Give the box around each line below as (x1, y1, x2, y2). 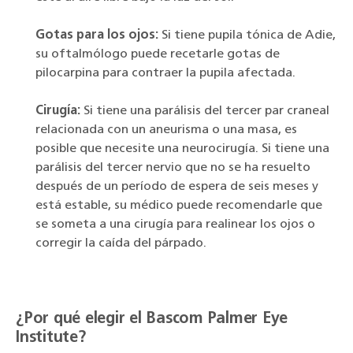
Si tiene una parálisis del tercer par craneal (80, 105, 329, 118)
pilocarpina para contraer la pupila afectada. (35, 67, 295, 80)
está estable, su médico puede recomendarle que (35, 199, 322, 213)
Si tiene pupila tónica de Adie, (158, 29, 336, 43)
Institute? (16, 330, 86, 347)
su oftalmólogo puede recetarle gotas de (35, 48, 280, 61)
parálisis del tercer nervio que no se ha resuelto (35, 162, 310, 175)
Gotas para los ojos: (35, 29, 158, 43)
